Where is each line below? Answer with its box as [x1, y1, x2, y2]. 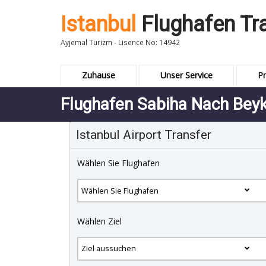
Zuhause [82, 69, 115, 81]
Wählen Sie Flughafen [77, 157, 160, 169]
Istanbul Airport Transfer [76, 128, 211, 142]
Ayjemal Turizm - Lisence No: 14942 [61, 37, 180, 47]
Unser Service [160, 69, 213, 81]
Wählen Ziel [77, 215, 122, 227]
